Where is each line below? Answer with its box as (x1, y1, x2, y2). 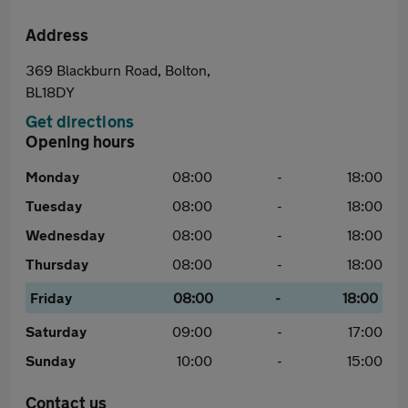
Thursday (25, 255, 88, 272)
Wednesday (25, 226, 105, 243)
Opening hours (25, 131, 135, 151)
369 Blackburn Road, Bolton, (25, 61, 210, 78)
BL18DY (25, 83, 75, 100)
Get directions (25, 111, 134, 131)
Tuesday (25, 197, 82, 214)
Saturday (25, 322, 87, 340)
